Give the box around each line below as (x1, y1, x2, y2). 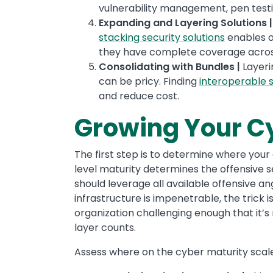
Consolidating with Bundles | (99, 60, 240, 74)
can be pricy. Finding (99, 74, 199, 88)
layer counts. (74, 221, 136, 235)
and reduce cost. (99, 89, 184, 103)
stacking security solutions (99, 30, 225, 44)
